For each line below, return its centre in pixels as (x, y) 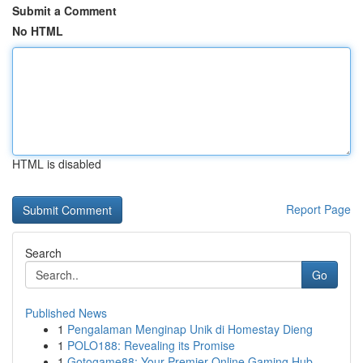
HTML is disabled (57, 164)
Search (43, 253)
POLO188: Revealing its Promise (151, 345)
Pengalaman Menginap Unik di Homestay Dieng (190, 329)
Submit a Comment (64, 11)
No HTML (38, 31)
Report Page (318, 209)
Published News (66, 313)
